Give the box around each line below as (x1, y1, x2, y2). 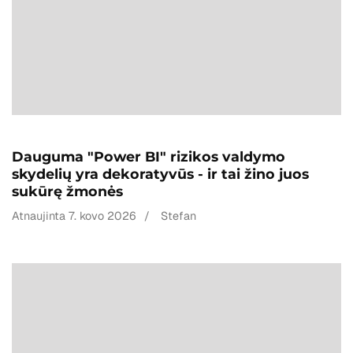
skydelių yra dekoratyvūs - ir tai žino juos (12, 165, 309, 182)
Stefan (161, 208, 196, 223)
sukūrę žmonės (12, 182, 123, 199)
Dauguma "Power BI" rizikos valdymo (12, 147, 285, 165)
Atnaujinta (12, 208, 69, 223)
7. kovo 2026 (69, 208, 136, 223)
